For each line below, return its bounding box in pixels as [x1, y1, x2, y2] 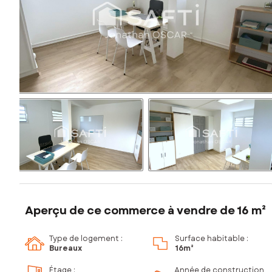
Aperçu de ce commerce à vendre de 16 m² [25, 203, 266, 219]
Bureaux [49, 243, 82, 254]
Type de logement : [49, 233, 123, 245]
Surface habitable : [175, 233, 248, 245]
